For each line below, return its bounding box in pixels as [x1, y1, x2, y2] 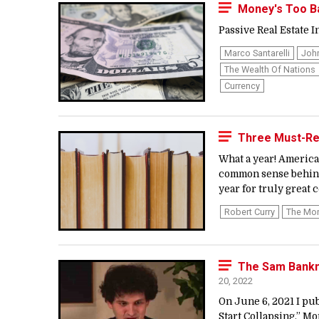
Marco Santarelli [224, 48, 290, 59]
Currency [224, 80, 260, 92]
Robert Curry [224, 206, 275, 217]
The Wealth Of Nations [224, 64, 315, 75]
